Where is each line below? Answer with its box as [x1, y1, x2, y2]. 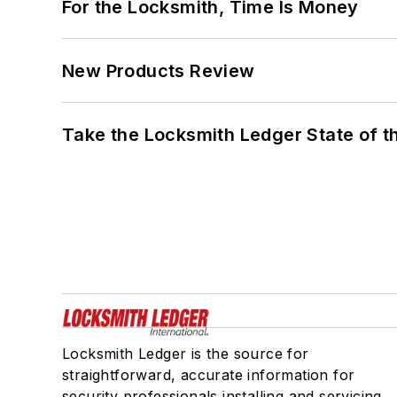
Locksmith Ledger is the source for [62, 344, 309, 362]
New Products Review [62, 59, 255, 82]
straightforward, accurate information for [62, 365, 355, 384]
